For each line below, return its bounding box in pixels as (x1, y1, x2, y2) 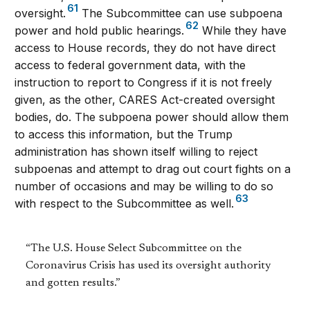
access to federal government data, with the (15, 57, 246, 72)
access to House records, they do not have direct (15, 40, 276, 55)
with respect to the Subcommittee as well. (15, 196, 235, 210)
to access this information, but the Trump (15, 127, 233, 141)
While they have (199, 23, 287, 37)
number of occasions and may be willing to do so (15, 179, 274, 193)
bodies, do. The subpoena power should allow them (15, 109, 289, 124)
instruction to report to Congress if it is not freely (15, 75, 273, 89)
